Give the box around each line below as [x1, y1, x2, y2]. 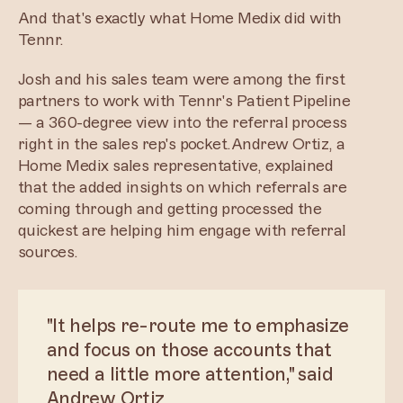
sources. [18, 242, 78, 262]
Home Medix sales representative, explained [18, 156, 334, 175]
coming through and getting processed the [18, 199, 322, 219]
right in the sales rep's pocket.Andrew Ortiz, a [18, 134, 345, 154]
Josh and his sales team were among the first [18, 69, 345, 89]
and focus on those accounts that [47, 338, 332, 361]
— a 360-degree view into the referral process [18, 112, 347, 132]
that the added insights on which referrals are [18, 177, 347, 197]
